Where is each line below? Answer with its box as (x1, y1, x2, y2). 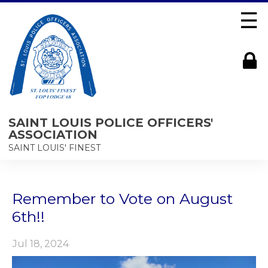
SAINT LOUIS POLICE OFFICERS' (8, 115, 213, 130)
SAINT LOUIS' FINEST (8, 142, 100, 153)
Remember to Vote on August (12, 190, 233, 208)
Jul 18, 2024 (13, 238, 69, 249)
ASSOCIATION (8, 127, 98, 142)
